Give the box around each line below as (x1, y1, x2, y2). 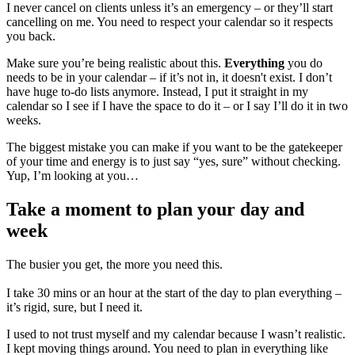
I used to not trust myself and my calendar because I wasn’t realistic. (6, 326, 345, 341)
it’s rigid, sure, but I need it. (6, 300, 146, 314)
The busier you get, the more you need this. (6, 257, 223, 271)
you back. (6, 29, 59, 43)
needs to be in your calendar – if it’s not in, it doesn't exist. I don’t (6, 70, 332, 84)
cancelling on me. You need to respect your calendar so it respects (6, 14, 333, 29)
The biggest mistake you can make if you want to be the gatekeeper (6, 139, 342, 154)
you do (288, 55, 323, 70)
